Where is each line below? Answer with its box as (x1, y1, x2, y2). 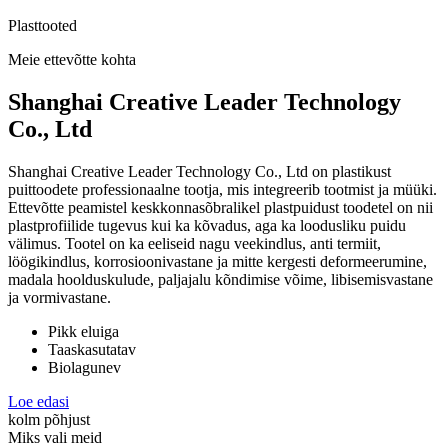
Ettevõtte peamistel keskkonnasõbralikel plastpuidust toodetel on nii (8, 198, 433, 216)
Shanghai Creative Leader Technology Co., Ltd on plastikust (8, 162, 391, 180)
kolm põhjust (8, 410, 90, 428)
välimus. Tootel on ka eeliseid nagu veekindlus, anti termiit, (8, 234, 381, 252)
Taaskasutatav (48, 340, 136, 358)
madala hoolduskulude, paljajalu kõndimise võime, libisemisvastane (8, 270, 433, 288)
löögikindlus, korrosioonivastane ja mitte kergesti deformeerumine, (8, 252, 427, 270)
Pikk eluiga (48, 322, 119, 340)
